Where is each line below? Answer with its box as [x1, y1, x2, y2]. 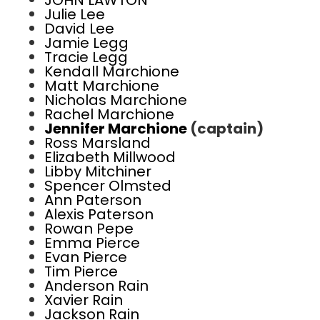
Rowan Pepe [44, 219, 134, 239]
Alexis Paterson [44, 204, 154, 224]
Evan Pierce [44, 247, 127, 267]
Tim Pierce [44, 261, 118, 281]
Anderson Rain [44, 276, 149, 296]
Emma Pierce [44, 233, 140, 253]
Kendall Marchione [44, 61, 179, 81]
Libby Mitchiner [44, 161, 151, 181]
